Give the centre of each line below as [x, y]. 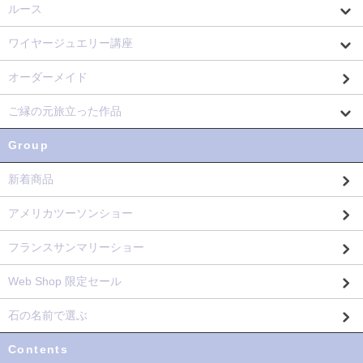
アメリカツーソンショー [70, 214]
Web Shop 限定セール [65, 282]
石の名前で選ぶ [48, 316]
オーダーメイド [48, 77]
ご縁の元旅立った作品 [65, 111]
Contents [38, 350]
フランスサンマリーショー [76, 248]
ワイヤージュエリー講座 [70, 43]
